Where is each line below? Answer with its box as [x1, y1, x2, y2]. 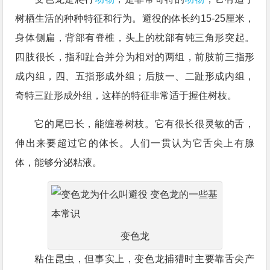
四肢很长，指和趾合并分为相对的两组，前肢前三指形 [15, 52, 255, 62]
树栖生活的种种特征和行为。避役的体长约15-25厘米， [15, 13, 255, 24]
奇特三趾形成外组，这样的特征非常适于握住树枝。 [15, 90, 237, 101]
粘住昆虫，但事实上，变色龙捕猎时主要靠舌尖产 [34, 254, 255, 264]
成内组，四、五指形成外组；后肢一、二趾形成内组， [15, 71, 255, 81]
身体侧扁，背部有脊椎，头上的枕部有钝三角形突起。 [15, 33, 255, 43]
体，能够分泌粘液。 [15, 157, 102, 168]
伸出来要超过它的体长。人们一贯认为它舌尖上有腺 [15, 138, 255, 148]
